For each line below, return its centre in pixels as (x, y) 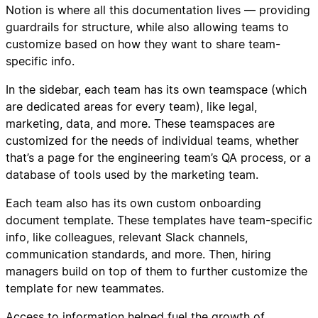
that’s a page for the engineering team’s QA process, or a (158, 157)
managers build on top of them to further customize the (157, 271)
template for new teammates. (85, 288)
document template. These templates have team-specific (159, 220)
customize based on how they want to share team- (143, 44)
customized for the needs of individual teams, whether (152, 140)
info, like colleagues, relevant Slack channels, (127, 237)
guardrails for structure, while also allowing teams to (147, 27)
